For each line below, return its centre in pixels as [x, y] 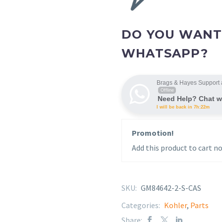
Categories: [141, 205]
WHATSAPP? [165, 53]
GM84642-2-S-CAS [171, 188]
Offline [167, 90]
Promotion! [153, 133]
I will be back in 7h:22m [183, 107]
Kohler [175, 205]
